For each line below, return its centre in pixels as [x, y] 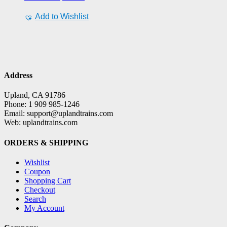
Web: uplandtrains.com [41, 123]
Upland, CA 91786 [35, 95]
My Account [44, 208]
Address [18, 75]
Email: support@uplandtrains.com [59, 113]
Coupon [37, 171]
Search [35, 199]
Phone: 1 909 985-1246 [42, 104]
